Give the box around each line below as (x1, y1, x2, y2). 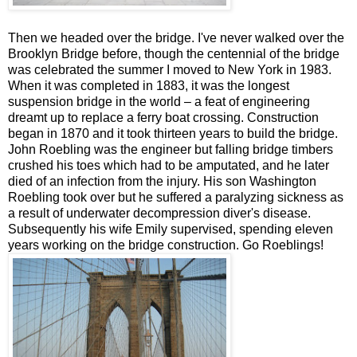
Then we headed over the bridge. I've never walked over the (8, 30, 344, 45)
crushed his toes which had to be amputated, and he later (8, 158, 329, 172)
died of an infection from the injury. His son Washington (8, 174, 316, 188)
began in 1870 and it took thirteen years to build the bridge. (8, 126, 338, 140)
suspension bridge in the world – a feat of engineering (8, 94, 310, 108)
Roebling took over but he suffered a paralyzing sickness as (8, 190, 343, 204)
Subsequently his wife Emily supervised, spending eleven (8, 222, 333, 236)
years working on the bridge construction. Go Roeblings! (8, 237, 324, 252)
